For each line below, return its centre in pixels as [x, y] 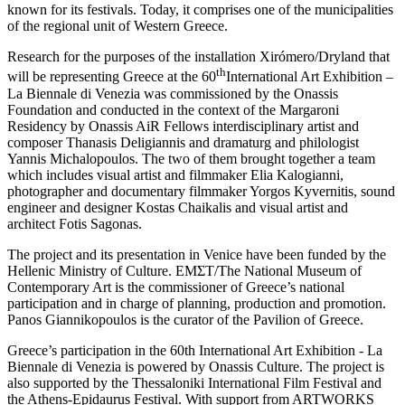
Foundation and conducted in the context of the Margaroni [173, 109]
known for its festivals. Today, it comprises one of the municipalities [200, 10]
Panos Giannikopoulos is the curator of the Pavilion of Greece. [185, 319]
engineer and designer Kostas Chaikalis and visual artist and [178, 207]
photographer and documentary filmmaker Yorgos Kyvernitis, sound [201, 191]
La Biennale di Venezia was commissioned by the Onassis [173, 93]
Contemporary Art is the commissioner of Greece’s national [176, 287]
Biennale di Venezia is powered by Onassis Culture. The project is [196, 366]
